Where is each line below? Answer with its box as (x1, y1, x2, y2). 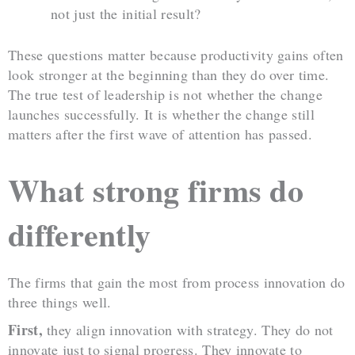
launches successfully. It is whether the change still (8, 105, 315, 124)
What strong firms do (8, 166, 303, 214)
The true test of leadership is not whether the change (8, 85, 323, 105)
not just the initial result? (51, 4, 201, 24)
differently (8, 211, 151, 258)
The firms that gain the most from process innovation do (8, 273, 345, 292)
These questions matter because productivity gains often (8, 45, 344, 65)
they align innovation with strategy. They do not (42, 320, 334, 340)
